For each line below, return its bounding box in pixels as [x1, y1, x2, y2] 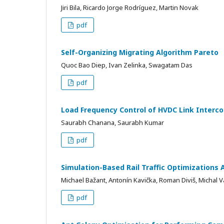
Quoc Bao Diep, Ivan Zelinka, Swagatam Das [61, 60, 192, 69]
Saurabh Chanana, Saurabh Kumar [61, 117, 164, 127]
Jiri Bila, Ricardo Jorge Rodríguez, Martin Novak [61, 2, 198, 12]
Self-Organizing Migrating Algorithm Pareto [61, 47, 218, 57]
